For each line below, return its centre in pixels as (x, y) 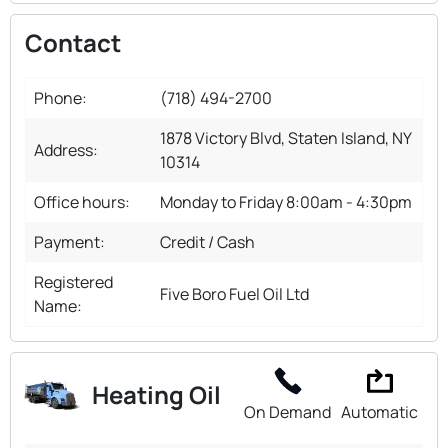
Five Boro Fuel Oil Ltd (234, 293)
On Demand (287, 411)
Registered (73, 281)
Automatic (379, 411)
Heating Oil (156, 395)
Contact (73, 42)
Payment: (69, 241)
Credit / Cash (207, 241)
